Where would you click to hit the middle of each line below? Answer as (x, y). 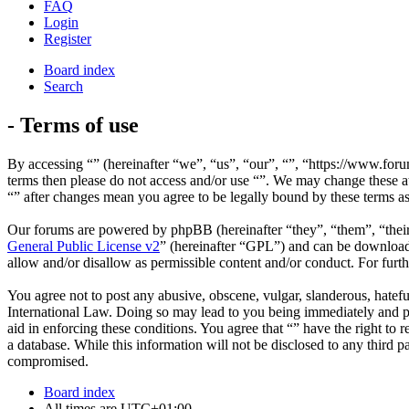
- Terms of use (73, 125)
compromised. (48, 361)
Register (68, 39)
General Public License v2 (84, 246)
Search (63, 87)
